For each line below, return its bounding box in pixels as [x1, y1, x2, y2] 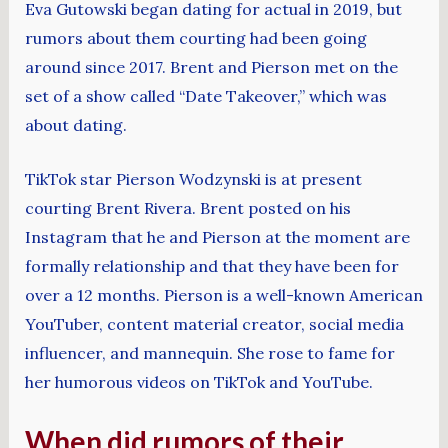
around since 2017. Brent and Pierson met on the [24, 56, 398, 77]
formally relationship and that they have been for [24, 256, 399, 277]
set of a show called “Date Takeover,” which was [24, 85, 387, 106]
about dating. [24, 114, 127, 135]
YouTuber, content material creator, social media [24, 314, 404, 335]
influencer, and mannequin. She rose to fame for [24, 343, 395, 364]
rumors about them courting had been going [24, 27, 367, 48]
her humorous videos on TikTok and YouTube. [24, 372, 373, 393]
